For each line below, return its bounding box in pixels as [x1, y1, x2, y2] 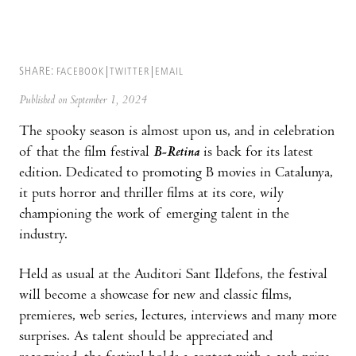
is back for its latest [199, 145, 313, 161]
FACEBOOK [56, 67, 104, 78]
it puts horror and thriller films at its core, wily [19, 187, 284, 203]
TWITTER [110, 67, 149, 78]
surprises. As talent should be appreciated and [19, 330, 273, 346]
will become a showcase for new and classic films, [19, 288, 292, 304]
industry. [19, 228, 68, 244]
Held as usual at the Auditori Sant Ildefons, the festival [19, 268, 327, 284]
